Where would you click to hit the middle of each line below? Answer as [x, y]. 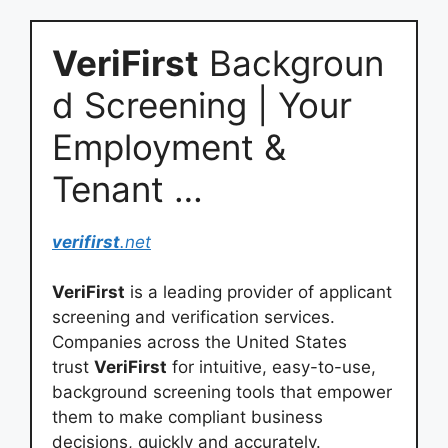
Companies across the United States [199, 342]
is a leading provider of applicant [258, 292]
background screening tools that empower [222, 392]
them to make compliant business [187, 417]
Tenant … [127, 188]
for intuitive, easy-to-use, [271, 367]
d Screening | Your [202, 104]
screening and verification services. [193, 317]
